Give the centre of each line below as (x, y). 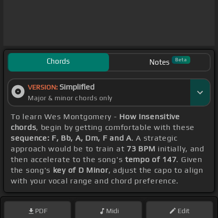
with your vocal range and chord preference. (95, 181)
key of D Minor (81, 170)
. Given (189, 160)
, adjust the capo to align (156, 170)
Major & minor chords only (70, 98)
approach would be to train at (69, 149)
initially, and (180, 149)
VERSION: (44, 87)
